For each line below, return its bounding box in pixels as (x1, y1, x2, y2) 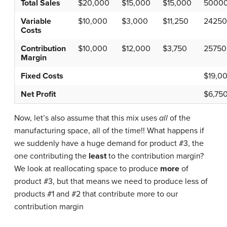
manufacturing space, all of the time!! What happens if (14, 125, 204, 136)
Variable (21, 16, 51, 26)
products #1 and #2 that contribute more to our (14, 188, 178, 199)
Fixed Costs (21, 70, 63, 81)
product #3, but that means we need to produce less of (14, 176, 208, 186)
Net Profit (21, 89, 56, 99)
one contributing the (14, 150, 89, 161)
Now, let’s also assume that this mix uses (14, 112, 159, 123)
